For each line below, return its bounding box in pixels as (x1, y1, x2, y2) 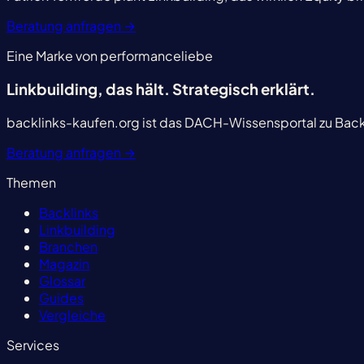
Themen (6, 173, 56, 191)
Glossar (39, 271, 85, 289)
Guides (39, 288, 84, 306)
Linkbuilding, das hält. (6, 79, 172, 98)
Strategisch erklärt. (172, 79, 315, 98)
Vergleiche (39, 305, 106, 323)
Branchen (39, 237, 97, 255)
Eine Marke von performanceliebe (6, 47, 213, 65)
